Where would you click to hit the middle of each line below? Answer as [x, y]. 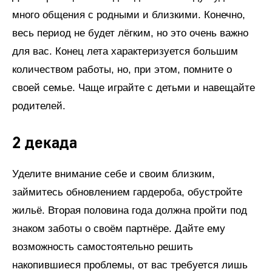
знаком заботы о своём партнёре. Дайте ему [119, 228]
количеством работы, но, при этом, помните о [122, 69]
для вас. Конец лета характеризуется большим [125, 51]
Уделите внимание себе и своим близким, [114, 174]
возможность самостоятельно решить [103, 246]
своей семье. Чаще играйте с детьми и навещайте [134, 87]
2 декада [45, 143]
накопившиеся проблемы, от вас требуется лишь [130, 265]
